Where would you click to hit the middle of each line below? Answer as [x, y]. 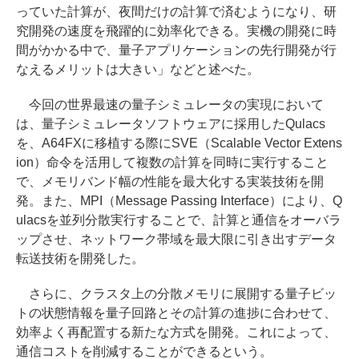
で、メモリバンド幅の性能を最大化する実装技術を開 [170, 182]
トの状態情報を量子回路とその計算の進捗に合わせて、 [176, 313]
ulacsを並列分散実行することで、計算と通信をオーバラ [179, 220]
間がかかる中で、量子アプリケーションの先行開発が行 [176, 50]
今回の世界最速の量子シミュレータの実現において [170, 105]
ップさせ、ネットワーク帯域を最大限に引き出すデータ [176, 240]
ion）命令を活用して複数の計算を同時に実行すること [172, 163]
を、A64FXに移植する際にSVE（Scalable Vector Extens [179, 143]
